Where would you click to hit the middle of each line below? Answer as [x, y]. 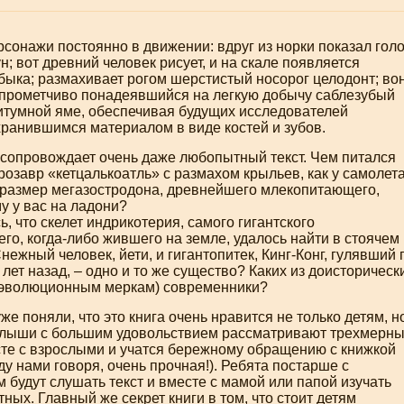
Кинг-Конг [293, 255]
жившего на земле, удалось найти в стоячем [249, 239]
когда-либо [63, 239]
